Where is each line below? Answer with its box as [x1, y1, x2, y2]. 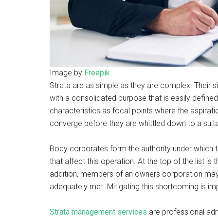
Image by [50, 68, 84, 77]
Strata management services [50, 207, 147, 217]
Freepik [84, 68, 110, 77]
